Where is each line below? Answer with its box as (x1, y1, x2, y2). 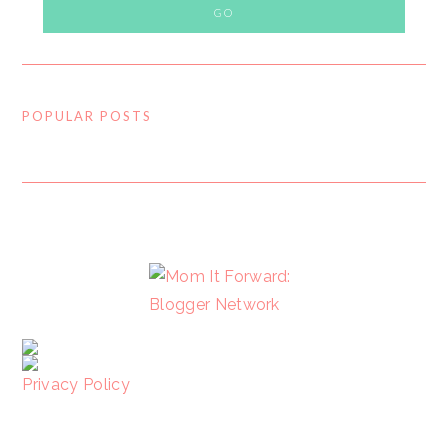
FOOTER (22, 259, 121, 283)
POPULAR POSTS (22, 108, 153, 124)
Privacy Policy (22, 375, 130, 394)
